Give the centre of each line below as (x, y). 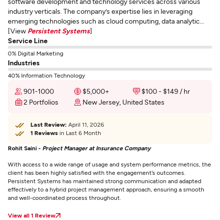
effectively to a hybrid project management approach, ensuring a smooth (106, 189)
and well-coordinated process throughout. (65, 197)
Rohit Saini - (25, 148)
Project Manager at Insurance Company (96, 148)
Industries (24, 63)
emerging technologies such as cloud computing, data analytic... (106, 21)
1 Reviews (44, 133)
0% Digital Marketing (36, 53)
